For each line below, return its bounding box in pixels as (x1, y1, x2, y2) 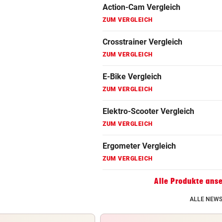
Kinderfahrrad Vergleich (103, 161, 188, 170)
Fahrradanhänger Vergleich (103, 56, 201, 66)
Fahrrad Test (103, 22, 148, 32)
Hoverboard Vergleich (103, 126, 180, 136)
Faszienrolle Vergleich (103, 91, 182, 101)
